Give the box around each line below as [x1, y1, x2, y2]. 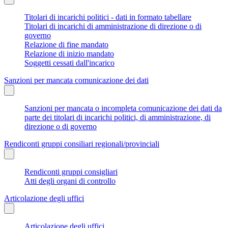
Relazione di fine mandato [24, 40, 108, 49]
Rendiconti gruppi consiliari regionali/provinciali [4, 139, 159, 148]
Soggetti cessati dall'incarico [24, 58, 115, 67]
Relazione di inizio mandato [24, 49, 114, 58]
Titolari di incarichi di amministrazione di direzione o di [24, 21, 202, 31]
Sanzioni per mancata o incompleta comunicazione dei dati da [24, 103, 222, 112]
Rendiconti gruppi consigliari [24, 167, 118, 176]
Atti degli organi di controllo [24, 176, 116, 185]
